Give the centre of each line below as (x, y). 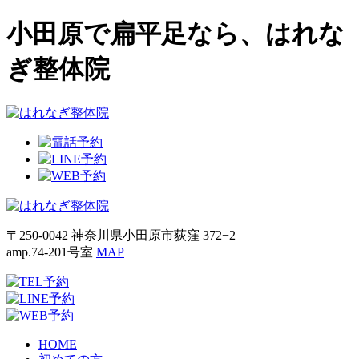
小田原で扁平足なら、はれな (175, 34)
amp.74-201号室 (51, 252)
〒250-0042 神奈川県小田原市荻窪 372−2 (121, 235)
